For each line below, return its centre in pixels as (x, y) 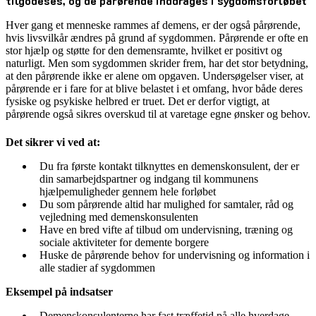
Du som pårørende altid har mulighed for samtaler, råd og (166, 205)
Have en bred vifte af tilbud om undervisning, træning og (166, 230)
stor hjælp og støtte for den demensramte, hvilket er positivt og (144, 50)
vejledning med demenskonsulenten (119, 217)
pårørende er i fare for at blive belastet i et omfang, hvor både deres (154, 89)
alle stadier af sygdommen (97, 268)
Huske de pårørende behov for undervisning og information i (175, 255)
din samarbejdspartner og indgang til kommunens (149, 179)
